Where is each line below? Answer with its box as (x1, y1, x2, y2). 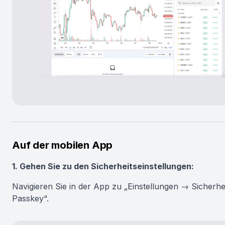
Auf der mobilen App (12, 139, 113, 152)
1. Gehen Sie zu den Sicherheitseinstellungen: (12, 161, 194, 172)
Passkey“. (12, 193, 49, 204)
